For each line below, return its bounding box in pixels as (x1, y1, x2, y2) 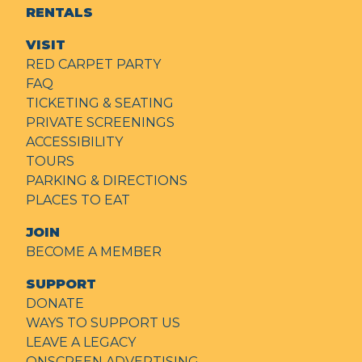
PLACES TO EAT (26, 192, 130, 208)
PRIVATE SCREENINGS (26, 115, 175, 131)
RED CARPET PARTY (26, 57, 161, 73)
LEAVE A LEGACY (26, 335, 136, 351)
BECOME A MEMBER (26, 244, 162, 260)
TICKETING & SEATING (26, 95, 174, 112)
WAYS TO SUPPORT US (26, 315, 180, 331)
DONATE (26, 296, 84, 312)
